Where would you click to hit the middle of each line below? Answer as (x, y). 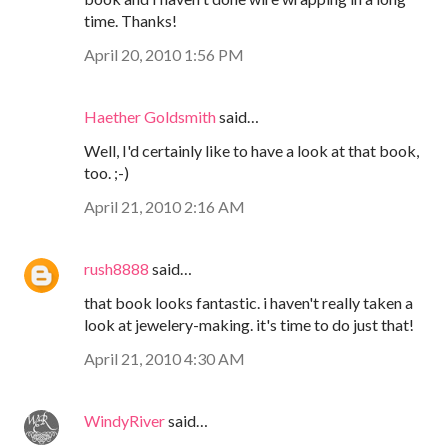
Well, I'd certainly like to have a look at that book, (251, 150)
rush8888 (116, 268)
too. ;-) (106, 172)
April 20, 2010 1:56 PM (164, 54)
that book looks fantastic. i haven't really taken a (248, 302)
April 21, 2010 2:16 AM (164, 206)
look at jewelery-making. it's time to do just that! (249, 324)
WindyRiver (124, 420)
